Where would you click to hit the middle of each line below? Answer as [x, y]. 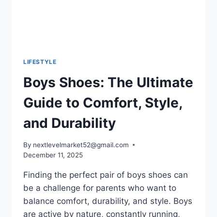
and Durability [70, 123]
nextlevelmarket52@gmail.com [81, 145]
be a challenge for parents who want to [100, 188]
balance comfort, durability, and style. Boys [108, 201]
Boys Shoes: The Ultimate [108, 83]
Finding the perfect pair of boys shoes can [106, 175]
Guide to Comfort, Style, [103, 103]
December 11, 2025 [53, 155]
